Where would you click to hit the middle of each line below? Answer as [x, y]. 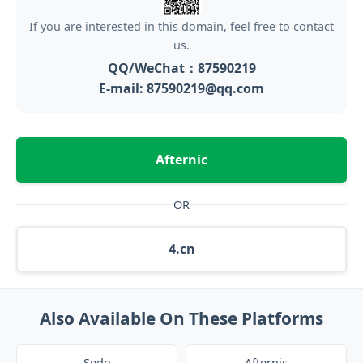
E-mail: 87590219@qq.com [181, 88]
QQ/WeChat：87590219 [181, 68]
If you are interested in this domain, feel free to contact [181, 26]
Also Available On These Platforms [181, 318]
